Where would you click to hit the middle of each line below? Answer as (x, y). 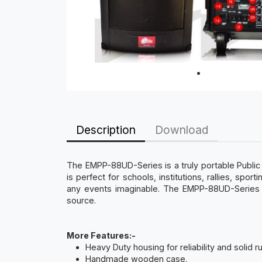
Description (106, 130)
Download (182, 130)
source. (81, 201)
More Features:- (101, 236)
